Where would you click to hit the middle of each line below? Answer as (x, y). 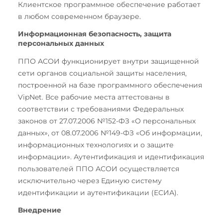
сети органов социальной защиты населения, (102, 73)
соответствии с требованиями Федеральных (101, 109)
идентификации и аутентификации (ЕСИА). (98, 193)
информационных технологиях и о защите (96, 145)
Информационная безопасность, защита (95, 34)
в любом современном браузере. (79, 17)
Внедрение (40, 210)
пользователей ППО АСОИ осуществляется (99, 169)
